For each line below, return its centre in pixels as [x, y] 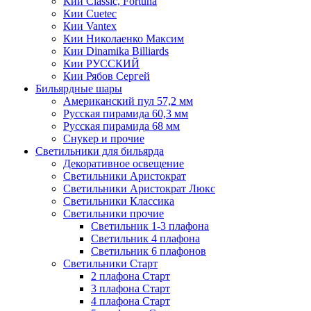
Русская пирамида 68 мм [121, 126]
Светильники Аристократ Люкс [139, 188]
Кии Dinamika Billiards [116, 51]
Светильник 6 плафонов [149, 251]
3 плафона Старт [131, 288]
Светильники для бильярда [100, 151]
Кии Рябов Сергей [107, 76]
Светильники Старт [110, 263]
